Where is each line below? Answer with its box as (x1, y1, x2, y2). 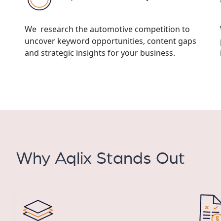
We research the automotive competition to (24, 23, 190, 35)
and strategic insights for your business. (24, 47, 175, 58)
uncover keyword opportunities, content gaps (24, 35, 196, 46)
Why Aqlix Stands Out (16, 149, 185, 167)
